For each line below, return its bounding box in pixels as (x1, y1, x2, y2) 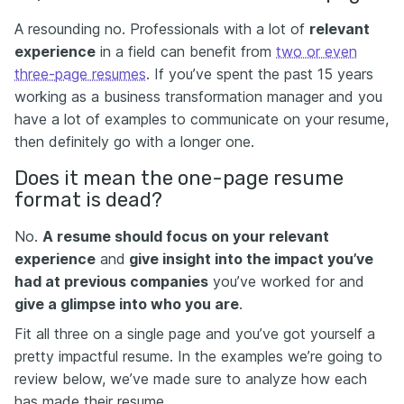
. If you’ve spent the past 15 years (146, 65, 373, 84)
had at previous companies (14, 272, 208, 291)
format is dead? (14, 188, 162, 213)
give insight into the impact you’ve (125, 250, 373, 269)
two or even (276, 42, 357, 61)
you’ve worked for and (208, 272, 364, 291)
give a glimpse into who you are (14, 295, 239, 314)
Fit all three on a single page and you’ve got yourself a (14, 325, 375, 344)
